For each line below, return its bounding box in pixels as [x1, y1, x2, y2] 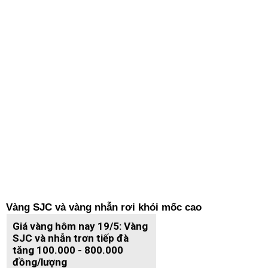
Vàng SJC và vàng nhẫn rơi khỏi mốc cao [6, 202, 202, 213]
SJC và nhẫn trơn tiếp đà [13, 232, 129, 244]
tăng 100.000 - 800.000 [13, 244, 123, 256]
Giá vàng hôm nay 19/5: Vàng [13, 220, 148, 232]
